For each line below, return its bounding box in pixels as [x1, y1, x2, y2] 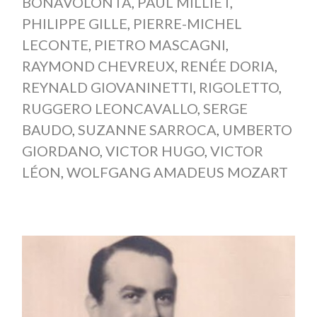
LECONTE [21, 36, 88, 54]
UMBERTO [221, 121, 292, 139]
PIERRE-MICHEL [132, 15, 242, 33]
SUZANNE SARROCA [77, 121, 217, 139]
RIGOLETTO [198, 79, 279, 96]
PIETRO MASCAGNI [93, 36, 226, 54]
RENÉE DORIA [180, 57, 275, 75]
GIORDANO [21, 142, 100, 160]
